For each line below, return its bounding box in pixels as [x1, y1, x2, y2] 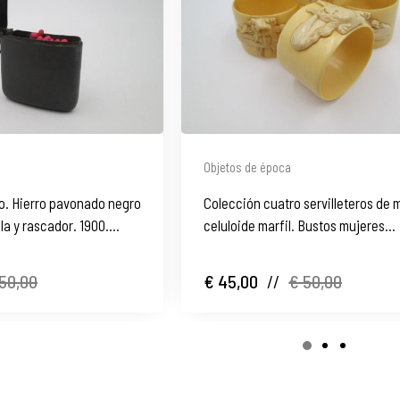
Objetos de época [204, 158, 292, 175]
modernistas [204, 237, 275, 256]
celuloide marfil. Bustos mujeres [204, 215, 386, 234]
